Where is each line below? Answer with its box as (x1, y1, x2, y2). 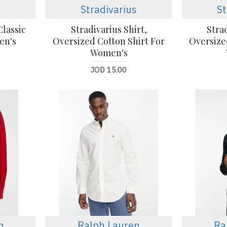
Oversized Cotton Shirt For (53, 35, 165, 48)
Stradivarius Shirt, (70, 23, 147, 36)
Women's (90, 47, 128, 59)
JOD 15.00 (91, 65, 127, 75)
